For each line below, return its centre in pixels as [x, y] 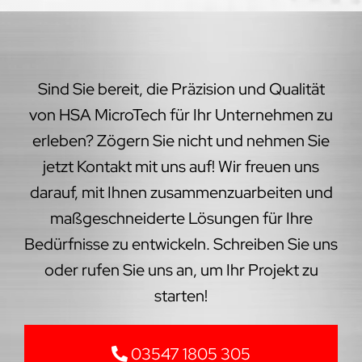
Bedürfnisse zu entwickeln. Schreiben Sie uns [181, 244]
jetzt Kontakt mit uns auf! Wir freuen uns [181, 166]
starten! [181, 295]
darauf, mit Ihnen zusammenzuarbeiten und [181, 192]
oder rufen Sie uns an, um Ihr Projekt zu [181, 269]
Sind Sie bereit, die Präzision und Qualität [181, 88]
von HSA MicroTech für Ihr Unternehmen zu [181, 114]
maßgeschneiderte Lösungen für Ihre [181, 218]
